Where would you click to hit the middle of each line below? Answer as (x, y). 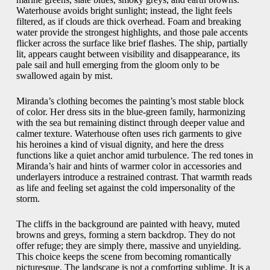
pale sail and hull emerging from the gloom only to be (118, 65)
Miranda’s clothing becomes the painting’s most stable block (130, 101)
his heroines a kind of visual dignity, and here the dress (120, 145)
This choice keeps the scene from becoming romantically (124, 257)
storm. (28, 199)
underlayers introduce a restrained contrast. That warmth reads (134, 177)
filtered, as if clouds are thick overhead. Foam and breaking (128, 22)
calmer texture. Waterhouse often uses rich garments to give (129, 134)
